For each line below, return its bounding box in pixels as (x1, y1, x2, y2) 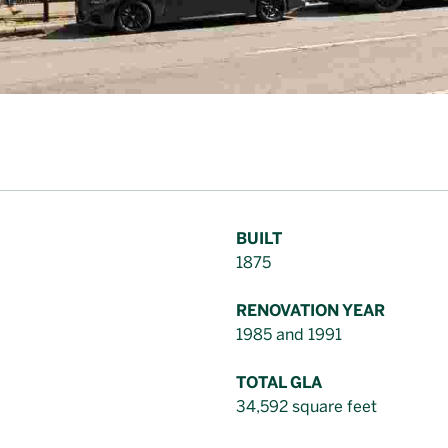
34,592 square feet (236, 397, 377, 416)
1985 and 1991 (236, 325, 342, 344)
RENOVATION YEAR (236, 301, 385, 320)
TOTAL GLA (236, 373, 322, 392)
